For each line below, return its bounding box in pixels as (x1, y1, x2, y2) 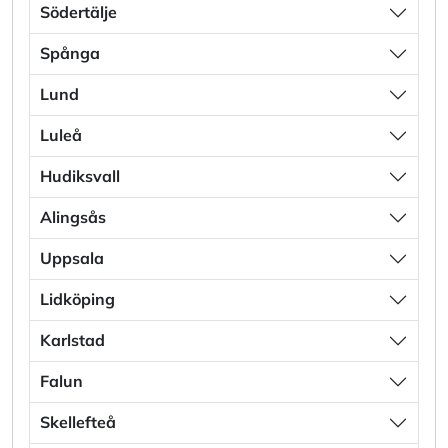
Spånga (40, 43, 100, 64)
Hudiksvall (40, 166, 120, 187)
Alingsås (40, 207, 106, 228)
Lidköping (40, 289, 115, 310)
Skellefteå (40, 412, 116, 433)
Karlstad (40, 330, 105, 351)
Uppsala (40, 248, 104, 269)
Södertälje (40, 2, 117, 23)
